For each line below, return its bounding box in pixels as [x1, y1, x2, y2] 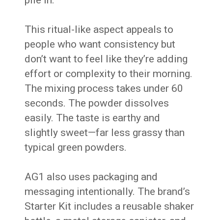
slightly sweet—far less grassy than [25, 127, 185, 139]
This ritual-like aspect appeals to [25, 24, 174, 36]
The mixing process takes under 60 [25, 82, 184, 95]
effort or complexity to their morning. [25, 68, 193, 80]
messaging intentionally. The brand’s [25, 186, 191, 198]
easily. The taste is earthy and [25, 112, 161, 124]
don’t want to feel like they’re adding [25, 53, 188, 65]
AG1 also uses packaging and [25, 171, 158, 183]
